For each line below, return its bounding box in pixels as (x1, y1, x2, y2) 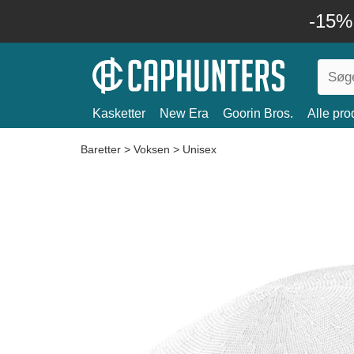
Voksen (134, 143, 170, 156)
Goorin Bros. (223, 107, 293, 120)
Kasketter (92, 107, 145, 120)
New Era (160, 107, 209, 120)
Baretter (81, 143, 124, 156)
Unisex (183, 143, 217, 156)
